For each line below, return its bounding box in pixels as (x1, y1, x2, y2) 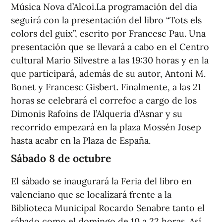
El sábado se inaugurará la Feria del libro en (11, 175, 192, 187)
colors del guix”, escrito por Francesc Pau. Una (11, 28, 206, 40)
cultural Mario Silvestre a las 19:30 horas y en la (11, 55, 209, 66)
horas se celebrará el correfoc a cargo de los (11, 95, 197, 107)
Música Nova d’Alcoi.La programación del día (11, 1, 197, 13)
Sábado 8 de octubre (11, 152, 111, 166)
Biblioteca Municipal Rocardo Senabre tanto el (11, 202, 205, 214)
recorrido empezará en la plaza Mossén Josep (11, 121, 201, 133)
